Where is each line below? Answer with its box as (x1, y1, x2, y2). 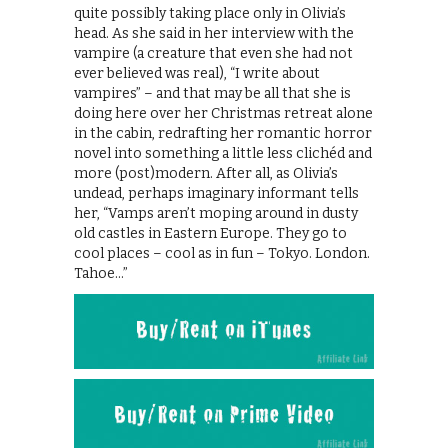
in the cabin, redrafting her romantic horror (74, 124, 372, 142)
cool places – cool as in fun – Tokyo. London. (74, 244, 370, 262)
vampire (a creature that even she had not (74, 44, 353, 62)
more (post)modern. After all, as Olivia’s (74, 164, 338, 182)
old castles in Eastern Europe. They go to (74, 224, 347, 242)
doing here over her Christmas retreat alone (74, 104, 373, 122)
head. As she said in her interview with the (74, 24, 354, 42)
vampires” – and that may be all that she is (74, 84, 351, 102)
